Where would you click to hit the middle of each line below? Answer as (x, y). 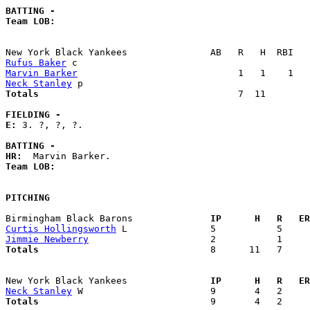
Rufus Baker (36, 62)
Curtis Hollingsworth (61, 228)
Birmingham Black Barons (102, 218)
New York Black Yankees (102, 280)
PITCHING (28, 197)
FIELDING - (33, 114)
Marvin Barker (42, 73)
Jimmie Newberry (47, 239)
